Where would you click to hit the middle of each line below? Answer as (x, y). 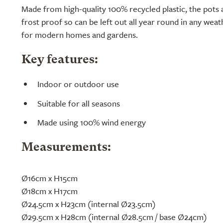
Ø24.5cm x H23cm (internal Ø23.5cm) (89, 204)
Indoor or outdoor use (78, 84)
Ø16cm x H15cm (50, 178)
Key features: (60, 60)
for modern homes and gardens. (80, 35)
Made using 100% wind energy (92, 122)
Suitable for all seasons (79, 103)
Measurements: (66, 148)
